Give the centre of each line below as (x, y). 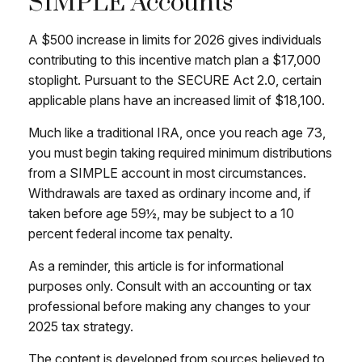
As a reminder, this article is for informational (156, 266)
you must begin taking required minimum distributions (180, 153)
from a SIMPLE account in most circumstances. (167, 173)
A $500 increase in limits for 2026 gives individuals (175, 40)
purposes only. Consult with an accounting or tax (170, 286)
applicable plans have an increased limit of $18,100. (177, 100)
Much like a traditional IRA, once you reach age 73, (177, 133)
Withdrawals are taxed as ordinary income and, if (170, 193)
